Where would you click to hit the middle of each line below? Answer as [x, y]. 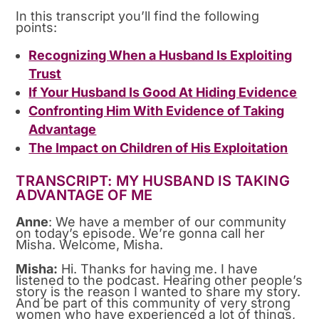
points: [37, 27]
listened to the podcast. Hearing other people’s [159, 280]
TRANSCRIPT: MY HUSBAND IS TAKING [153, 181]
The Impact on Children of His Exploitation [158, 147]
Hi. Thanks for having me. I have [158, 268]
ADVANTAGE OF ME [84, 195]
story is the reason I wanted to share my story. [158, 291]
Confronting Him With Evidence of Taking [157, 110]
